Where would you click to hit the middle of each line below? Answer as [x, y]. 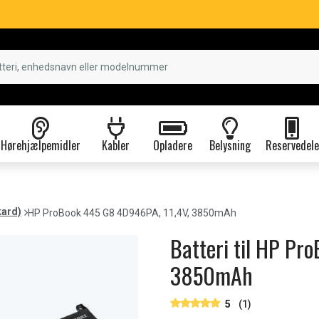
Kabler [116, 145]
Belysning [230, 145]
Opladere [173, 145]
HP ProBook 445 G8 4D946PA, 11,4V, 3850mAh [132, 213]
